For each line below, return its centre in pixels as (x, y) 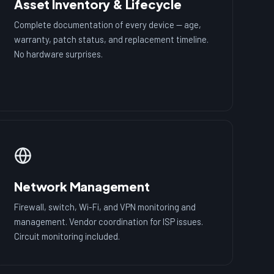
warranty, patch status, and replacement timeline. (112, 39)
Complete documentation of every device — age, (108, 25)
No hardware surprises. (59, 54)
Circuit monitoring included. (67, 236)
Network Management (82, 186)
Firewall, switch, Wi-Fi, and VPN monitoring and (105, 206)
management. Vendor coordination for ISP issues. (109, 221)
